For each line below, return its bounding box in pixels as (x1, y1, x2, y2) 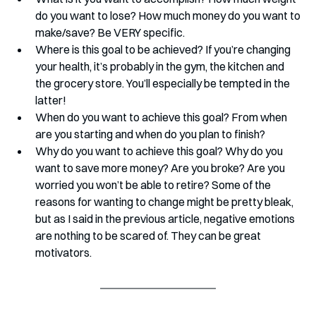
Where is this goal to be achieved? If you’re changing (35, 42, 293, 56)
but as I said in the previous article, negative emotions (35, 212, 297, 226)
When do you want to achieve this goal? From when (35, 110, 289, 124)
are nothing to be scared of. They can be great (35, 229, 263, 243)
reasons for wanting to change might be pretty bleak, (35, 195, 296, 209)
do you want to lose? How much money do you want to (35, 8, 303, 23)
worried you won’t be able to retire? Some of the (35, 178, 273, 192)
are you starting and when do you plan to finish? (35, 127, 267, 141)
